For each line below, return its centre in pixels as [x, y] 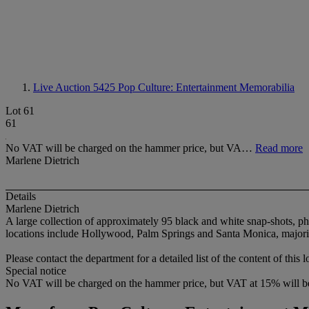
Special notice [36, 271]
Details [21, 197]
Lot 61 [20, 111]
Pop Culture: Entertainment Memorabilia [206, 87]
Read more [279, 148]
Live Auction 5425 [76, 87]
